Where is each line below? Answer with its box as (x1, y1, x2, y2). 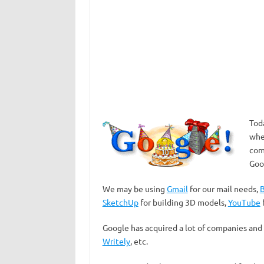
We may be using (102, 183, 167, 194)
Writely (102, 236, 130, 246)
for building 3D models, (138, 197, 228, 207)
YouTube (227, 197, 260, 207)
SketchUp (102, 197, 138, 207)
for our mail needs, (187, 183, 260, 194)
